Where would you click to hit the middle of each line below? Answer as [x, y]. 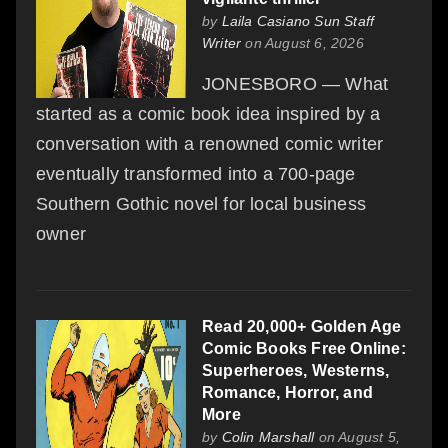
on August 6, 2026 [302, 42]
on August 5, [357, 436]
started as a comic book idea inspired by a [208, 113]
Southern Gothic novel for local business [201, 203]
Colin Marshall [268, 436]
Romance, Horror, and [287, 392]
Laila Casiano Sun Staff [298, 20]
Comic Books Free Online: [304, 348]
